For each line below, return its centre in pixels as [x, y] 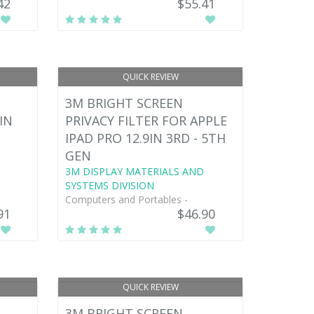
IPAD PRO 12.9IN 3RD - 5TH [146, 138]
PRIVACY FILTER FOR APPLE [146, 120]
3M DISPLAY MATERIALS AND [135, 171]
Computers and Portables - [127, 199]
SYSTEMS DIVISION [110, 185]
